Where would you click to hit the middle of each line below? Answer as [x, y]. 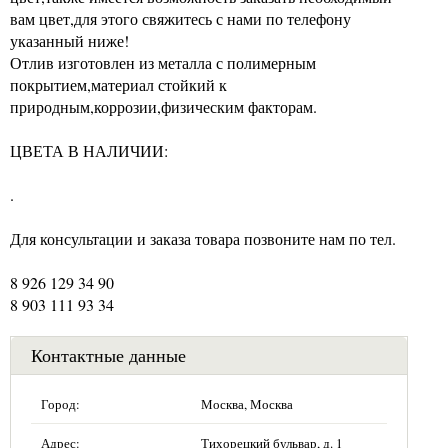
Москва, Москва [247, 403]
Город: [60, 403]
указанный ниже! [69, 40]
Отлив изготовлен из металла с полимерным [163, 62]
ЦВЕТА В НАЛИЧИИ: [89, 150]
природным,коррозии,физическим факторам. [163, 106]
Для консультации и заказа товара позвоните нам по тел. [203, 238]
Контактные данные [108, 354]
